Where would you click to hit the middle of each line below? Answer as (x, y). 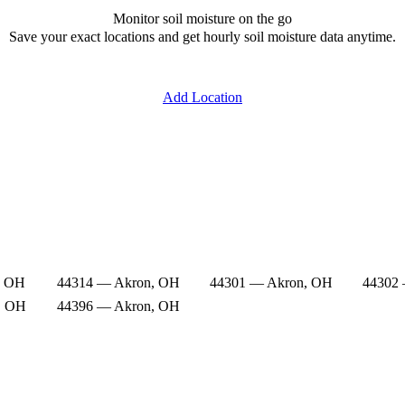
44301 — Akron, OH (271, 282)
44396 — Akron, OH (118, 306)
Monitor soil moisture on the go (202, 18)
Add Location (202, 98)
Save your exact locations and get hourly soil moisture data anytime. (202, 36)
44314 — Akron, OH (118, 282)
